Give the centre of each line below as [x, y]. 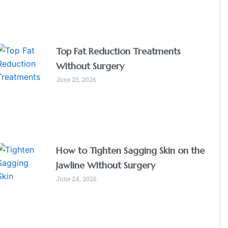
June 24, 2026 [76, 179]
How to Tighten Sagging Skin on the [131, 151]
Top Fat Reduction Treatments [119, 51]
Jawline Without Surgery [106, 165]
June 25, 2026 [76, 80]
